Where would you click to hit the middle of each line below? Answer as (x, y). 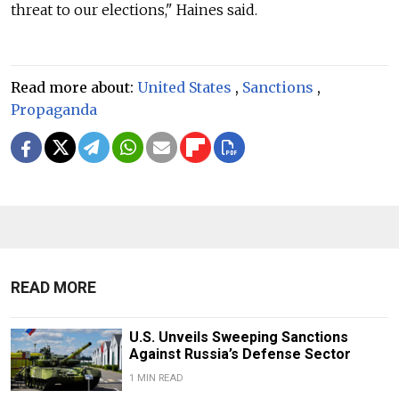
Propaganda (54, 110)
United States (184, 88)
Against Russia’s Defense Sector (240, 354)
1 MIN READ (156, 379)
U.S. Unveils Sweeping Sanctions (238, 338)
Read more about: (74, 88)
